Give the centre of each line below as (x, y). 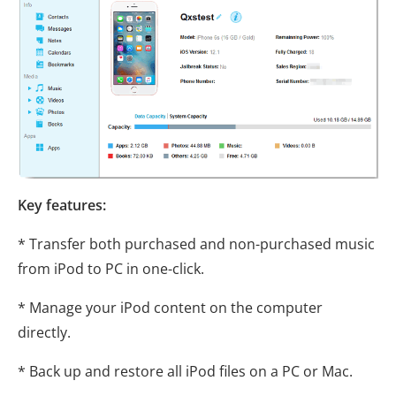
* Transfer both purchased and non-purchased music (196, 244)
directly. (44, 332)
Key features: (62, 205)
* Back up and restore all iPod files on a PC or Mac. (185, 371)
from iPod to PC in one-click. (111, 268)
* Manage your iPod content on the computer (170, 307)
